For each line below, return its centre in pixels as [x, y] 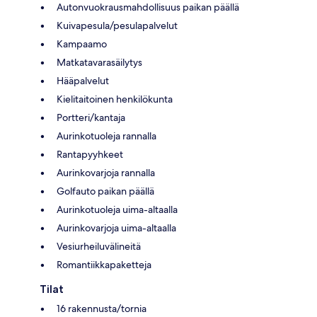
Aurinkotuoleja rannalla [106, 136]
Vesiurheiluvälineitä [99, 246]
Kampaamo [82, 44]
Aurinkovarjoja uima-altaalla [116, 227]
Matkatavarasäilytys [99, 62]
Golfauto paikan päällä [105, 191]
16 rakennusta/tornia [102, 308]
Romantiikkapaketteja [104, 264]
